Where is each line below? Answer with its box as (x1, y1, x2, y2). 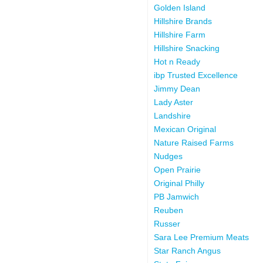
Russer (153, 218, 180, 228)
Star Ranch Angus (153, 245, 221, 255)
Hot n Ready (153, 56, 200, 66)
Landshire (153, 110, 191, 120)
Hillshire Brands (153, 16, 212, 26)
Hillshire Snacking (153, 43, 220, 53)
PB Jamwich (153, 191, 199, 201)
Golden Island (153, 2, 205, 12)
